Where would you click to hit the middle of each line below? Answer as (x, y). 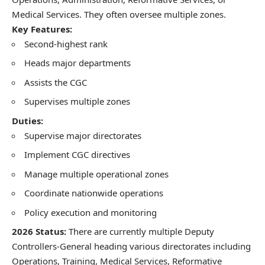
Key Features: (42, 29)
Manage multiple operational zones (96, 174)
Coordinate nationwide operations (94, 193)
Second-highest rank (66, 43)
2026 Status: (39, 232)
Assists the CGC (56, 82)
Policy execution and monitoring (91, 212)
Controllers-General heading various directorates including (131, 246)
